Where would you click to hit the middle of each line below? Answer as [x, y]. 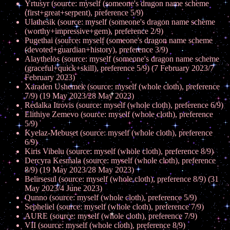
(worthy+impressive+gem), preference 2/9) [94, 31]
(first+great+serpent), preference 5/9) [84, 13]
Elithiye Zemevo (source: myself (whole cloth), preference [119, 114]
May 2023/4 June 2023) [63, 188]
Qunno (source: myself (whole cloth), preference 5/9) [111, 197]
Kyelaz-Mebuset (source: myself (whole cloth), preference [119, 133]
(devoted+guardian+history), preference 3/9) [96, 50]
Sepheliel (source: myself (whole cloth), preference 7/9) [114, 207]
